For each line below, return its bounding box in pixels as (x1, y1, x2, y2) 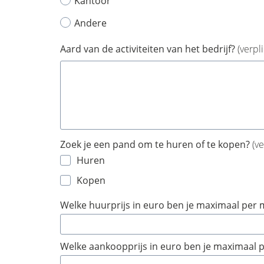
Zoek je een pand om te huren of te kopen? (60, 138, 252, 151)
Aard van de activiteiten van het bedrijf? (60, 42, 237, 55)
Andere (74, 16, 107, 29)
